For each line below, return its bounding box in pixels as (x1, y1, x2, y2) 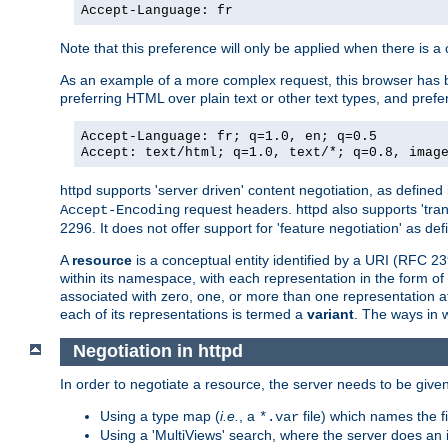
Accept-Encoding (60, 201, 180, 218)
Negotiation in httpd (72, 341, 243, 362)
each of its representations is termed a (60, 305, 307, 322)
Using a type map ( (100, 408, 220, 425)
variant (307, 305, 354, 322)
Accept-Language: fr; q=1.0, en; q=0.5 (81, 128, 377, 144)
